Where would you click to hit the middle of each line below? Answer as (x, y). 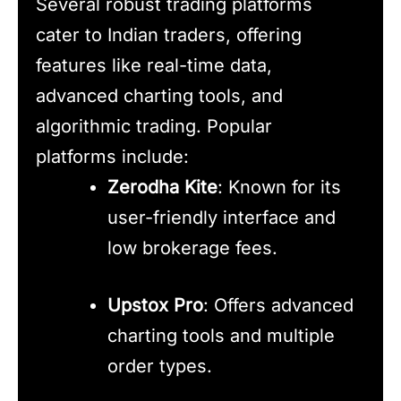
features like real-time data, (154, 66)
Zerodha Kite (162, 188)
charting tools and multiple (221, 336)
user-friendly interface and (222, 218)
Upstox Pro (155, 306)
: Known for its (279, 188)
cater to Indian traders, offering (169, 35)
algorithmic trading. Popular (154, 127)
